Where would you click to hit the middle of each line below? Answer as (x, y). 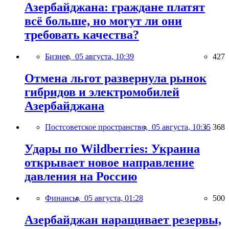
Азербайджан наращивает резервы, (123, 220)
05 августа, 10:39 (105, 56)
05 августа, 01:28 (114, 198)
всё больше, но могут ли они (103, 21)
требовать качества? (82, 35)
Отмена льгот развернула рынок (116, 78)
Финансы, (65, 198)
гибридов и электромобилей (102, 92)
